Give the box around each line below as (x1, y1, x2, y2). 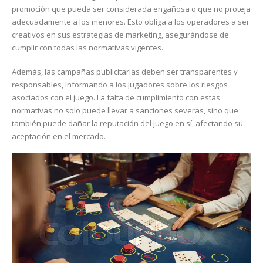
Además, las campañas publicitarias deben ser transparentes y (12, 66, 238, 77)
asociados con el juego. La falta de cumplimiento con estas (12, 92, 220, 103)
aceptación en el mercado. (12, 130, 106, 141)
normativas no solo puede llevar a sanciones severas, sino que (12, 104, 238, 116)
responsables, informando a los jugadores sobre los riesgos (12, 79, 228, 90)
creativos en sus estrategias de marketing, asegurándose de (12, 29, 229, 41)
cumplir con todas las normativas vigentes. (12, 42, 163, 53)
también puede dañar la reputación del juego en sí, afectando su (12, 117, 243, 129)
